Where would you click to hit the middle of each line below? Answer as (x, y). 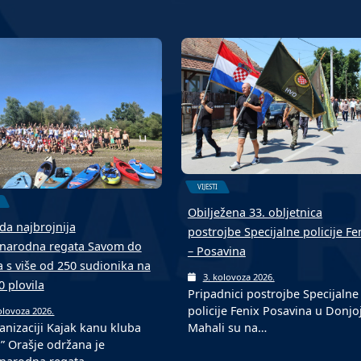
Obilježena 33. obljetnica (255, 212)
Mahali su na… (227, 327)
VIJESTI (207, 186)
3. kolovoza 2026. (239, 276)
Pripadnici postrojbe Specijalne (273, 293)
